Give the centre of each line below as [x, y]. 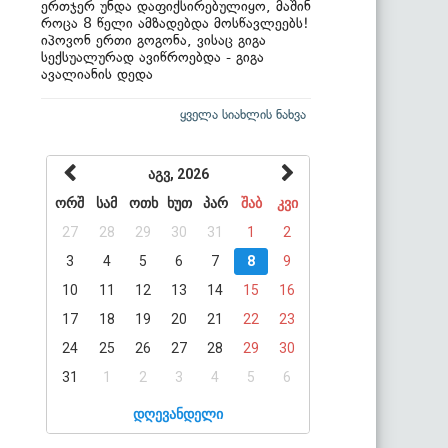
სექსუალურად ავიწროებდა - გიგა [152, 57]
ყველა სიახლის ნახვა [243, 114]
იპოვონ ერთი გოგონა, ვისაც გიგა [153, 40]
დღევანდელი [178, 413]
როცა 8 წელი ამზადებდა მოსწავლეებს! [175, 23]
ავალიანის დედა [97, 74]
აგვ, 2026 [178, 173]
